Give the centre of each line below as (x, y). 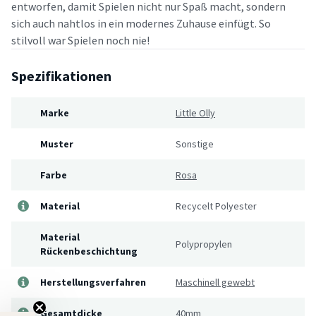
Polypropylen (204, 244)
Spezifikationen (61, 75)
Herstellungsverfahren (93, 282)
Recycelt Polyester (216, 206)
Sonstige (195, 144)
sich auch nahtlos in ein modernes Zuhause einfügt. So (141, 23)
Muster (57, 144)
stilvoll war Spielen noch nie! (80, 40)
